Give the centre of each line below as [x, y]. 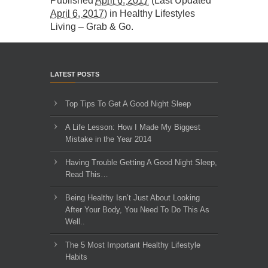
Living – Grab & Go [91, 27]
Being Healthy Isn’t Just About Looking [133, 198]
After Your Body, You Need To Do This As [137, 210]
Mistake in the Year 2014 [108, 139]
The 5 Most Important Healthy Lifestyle [133, 245]
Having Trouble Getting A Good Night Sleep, [141, 162]
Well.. [75, 222]
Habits [76, 257]
